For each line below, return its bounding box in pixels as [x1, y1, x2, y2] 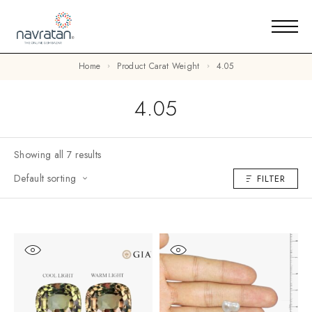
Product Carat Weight [121, 60, 200, 72]
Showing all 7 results [14, 147, 102, 162]
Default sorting [14, 171, 77, 185]
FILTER [257, 172, 286, 186]
